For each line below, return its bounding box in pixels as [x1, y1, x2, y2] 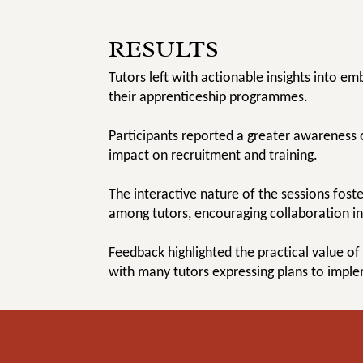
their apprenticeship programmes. [109, 88, 309, 106]
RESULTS [109, 33, 220, 64]
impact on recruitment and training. [109, 146, 318, 164]
